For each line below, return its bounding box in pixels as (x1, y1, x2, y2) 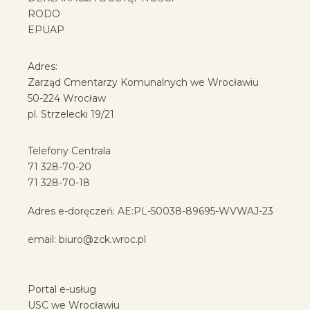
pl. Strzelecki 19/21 (28, 107, 114, 120)
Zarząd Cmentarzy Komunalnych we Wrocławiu (28, 75, 259, 89)
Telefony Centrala (28, 144, 111, 157)
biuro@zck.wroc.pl (59, 233, 146, 246)
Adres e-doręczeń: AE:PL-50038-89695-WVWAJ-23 (28, 205, 273, 218)
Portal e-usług (28, 282, 96, 295)
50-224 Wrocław (28, 91, 106, 104)
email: (28, 233, 59, 246)
